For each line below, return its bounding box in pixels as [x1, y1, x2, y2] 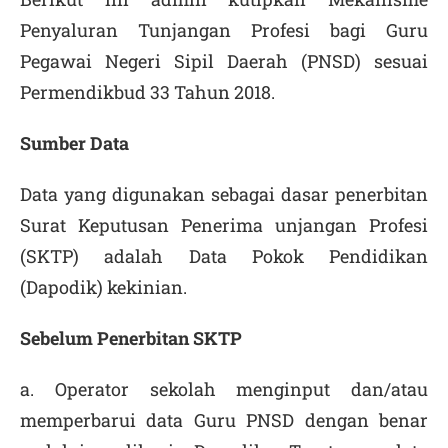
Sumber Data [20, 131, 129, 155]
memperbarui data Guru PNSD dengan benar [20, 408, 428, 432]
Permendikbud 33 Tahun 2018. [20, 80, 275, 104]
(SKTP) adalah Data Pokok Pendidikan [20, 244, 428, 268]
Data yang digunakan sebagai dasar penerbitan [20, 182, 428, 206]
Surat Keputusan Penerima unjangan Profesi [20, 213, 428, 237]
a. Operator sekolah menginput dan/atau [20, 377, 428, 401]
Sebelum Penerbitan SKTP [20, 326, 242, 350]
